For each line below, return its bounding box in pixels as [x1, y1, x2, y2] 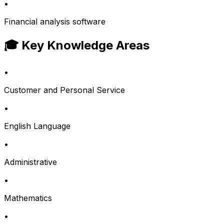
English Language [4, 120, 70, 131]
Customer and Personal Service [4, 84, 125, 95]
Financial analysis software [4, 16, 105, 27]
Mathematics [4, 192, 52, 203]
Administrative [4, 156, 57, 167]
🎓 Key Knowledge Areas [4, 38, 149, 53]
